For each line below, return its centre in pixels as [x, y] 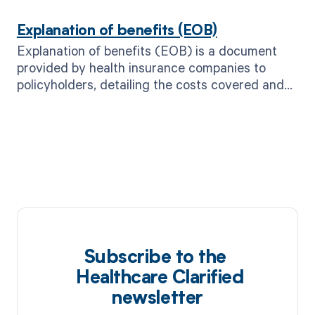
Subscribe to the [157, 258]
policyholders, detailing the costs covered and [150, 84]
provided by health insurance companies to [141, 67]
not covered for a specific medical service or [146, 101]
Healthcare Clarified [157, 278]
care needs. [50, 12]
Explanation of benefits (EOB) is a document [147, 51]
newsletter [157, 299]
